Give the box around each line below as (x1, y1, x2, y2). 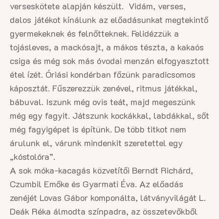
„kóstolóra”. (10, 151, 55, 162)
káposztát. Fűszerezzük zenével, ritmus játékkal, (10, 82, 197, 94)
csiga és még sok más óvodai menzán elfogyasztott (10, 55, 209, 66)
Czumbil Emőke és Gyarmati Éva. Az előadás (10, 178, 183, 190)
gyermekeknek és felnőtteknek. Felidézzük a (10, 27, 179, 39)
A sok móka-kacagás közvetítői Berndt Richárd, (10, 164, 193, 176)
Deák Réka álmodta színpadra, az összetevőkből (10, 205, 197, 217)
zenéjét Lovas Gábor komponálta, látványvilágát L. (10, 192, 206, 203)
